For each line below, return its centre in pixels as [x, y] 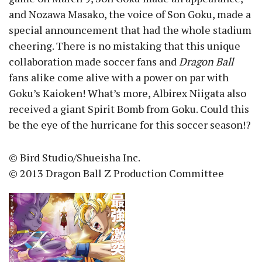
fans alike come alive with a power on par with [119, 77]
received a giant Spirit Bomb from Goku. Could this [129, 109]
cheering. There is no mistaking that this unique [125, 46]
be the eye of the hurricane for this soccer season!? [130, 125]
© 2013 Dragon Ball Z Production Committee [116, 173]
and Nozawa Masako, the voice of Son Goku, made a [130, 14]
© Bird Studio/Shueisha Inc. [75, 158]
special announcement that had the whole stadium [130, 30]
